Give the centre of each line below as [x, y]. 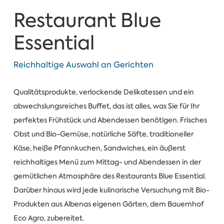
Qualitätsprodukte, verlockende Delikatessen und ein [103, 92]
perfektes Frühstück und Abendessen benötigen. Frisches [110, 120]
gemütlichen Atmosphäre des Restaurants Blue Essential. [109, 176]
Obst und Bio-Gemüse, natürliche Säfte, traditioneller [103, 134]
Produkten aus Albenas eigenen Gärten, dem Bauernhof [108, 204]
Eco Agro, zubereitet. [48, 218]
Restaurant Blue [87, 20]
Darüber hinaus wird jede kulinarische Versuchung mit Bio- [111, 190]
